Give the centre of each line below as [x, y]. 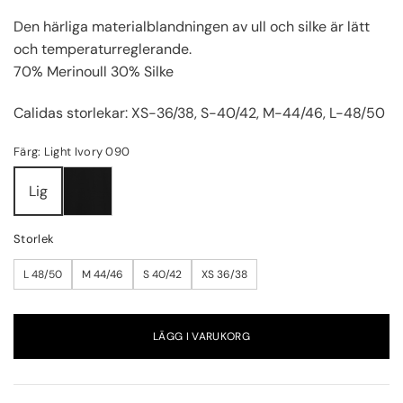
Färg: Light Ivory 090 [72, 151]
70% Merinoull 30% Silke [94, 72]
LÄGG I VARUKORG [201, 336]
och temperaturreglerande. [103, 49]
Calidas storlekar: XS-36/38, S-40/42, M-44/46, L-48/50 [199, 112]
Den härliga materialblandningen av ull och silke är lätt [192, 27]
